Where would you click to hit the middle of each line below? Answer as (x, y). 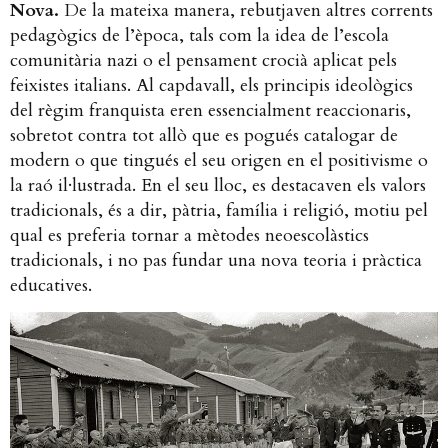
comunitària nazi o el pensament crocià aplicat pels (203, 60)
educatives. (53, 285)
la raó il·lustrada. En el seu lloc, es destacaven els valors (218, 185)
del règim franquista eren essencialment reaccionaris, (210, 110)
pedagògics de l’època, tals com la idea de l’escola (199, 35)
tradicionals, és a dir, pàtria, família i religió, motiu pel (219, 210)
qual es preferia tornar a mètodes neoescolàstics (189, 235)
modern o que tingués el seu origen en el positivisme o (219, 160)
